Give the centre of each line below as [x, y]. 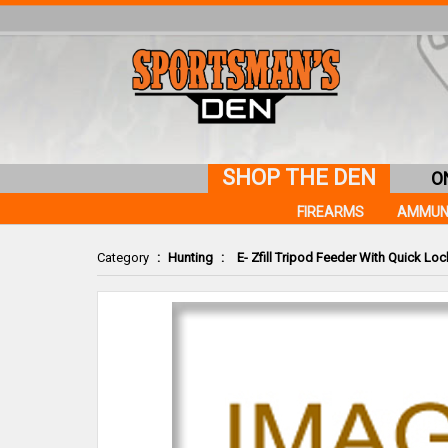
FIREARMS [330, 212]
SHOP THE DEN [299, 177]
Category [123, 257]
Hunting [190, 257]
